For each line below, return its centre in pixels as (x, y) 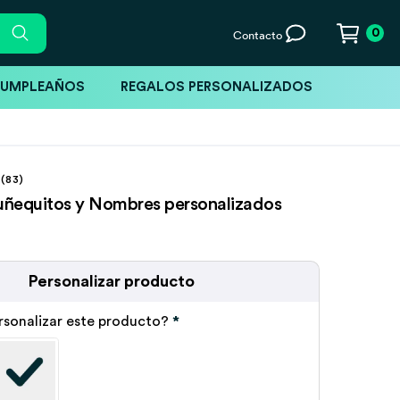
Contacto (258, 34)
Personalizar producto (112, 281)
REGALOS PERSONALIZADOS (216, 87)
